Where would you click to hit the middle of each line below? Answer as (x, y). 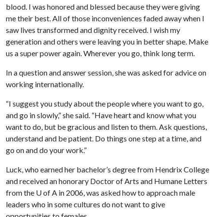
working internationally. (45, 84)
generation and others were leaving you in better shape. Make (107, 41)
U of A (46, 193)
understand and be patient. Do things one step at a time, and (104, 138)
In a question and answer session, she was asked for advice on (106, 72)
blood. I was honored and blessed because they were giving (103, 7)
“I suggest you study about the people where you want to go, (105, 103)
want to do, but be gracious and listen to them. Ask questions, (106, 127)
